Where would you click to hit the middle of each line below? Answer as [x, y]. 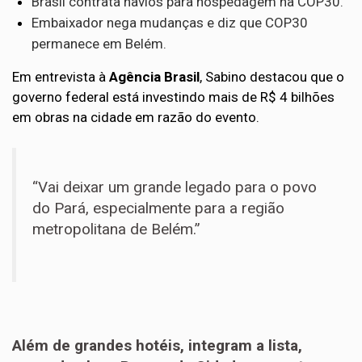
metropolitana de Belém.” [116, 229]
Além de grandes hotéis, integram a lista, [157, 345]
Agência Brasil [154, 77]
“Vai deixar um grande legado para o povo [175, 187]
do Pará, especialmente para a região [158, 208]
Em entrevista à [61, 77]
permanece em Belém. [99, 44]
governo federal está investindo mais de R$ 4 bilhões [173, 97]
